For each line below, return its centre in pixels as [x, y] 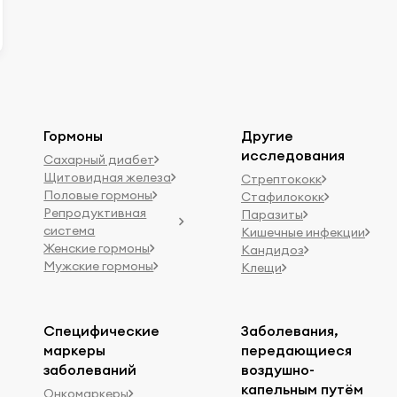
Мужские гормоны [99, 265]
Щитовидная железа [108, 177]
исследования [292, 155]
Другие [267, 135]
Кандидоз [272, 249]
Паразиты [272, 214]
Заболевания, [289, 330]
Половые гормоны [98, 195]
